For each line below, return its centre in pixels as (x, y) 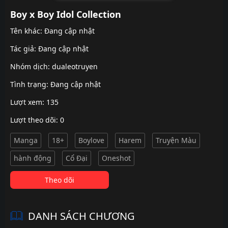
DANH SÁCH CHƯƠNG (81, 216)
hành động (33, 158)
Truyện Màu (176, 140)
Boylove (91, 140)
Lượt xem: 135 (34, 102)
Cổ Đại (77, 158)
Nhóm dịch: (31, 66)
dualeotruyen (75, 66)
